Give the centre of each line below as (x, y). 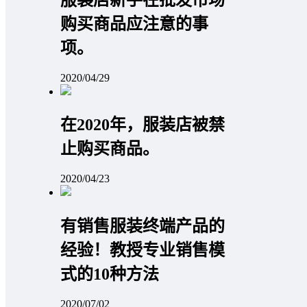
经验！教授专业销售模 (143, 250)
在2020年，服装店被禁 (143, 125)
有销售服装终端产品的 (143, 226)
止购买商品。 (110, 149)
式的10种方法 (110, 274)
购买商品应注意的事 (134, 24)
